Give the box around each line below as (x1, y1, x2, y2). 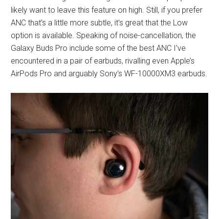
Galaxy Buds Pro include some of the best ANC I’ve (11, 43, 186, 53)
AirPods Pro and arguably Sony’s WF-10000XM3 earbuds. (11, 68, 208, 78)
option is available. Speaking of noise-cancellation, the (11, 30, 197, 40)
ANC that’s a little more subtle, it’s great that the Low (11, 18, 188, 27)
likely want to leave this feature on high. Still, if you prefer (11, 5, 203, 15)
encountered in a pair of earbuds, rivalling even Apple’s (11, 56, 195, 66)
